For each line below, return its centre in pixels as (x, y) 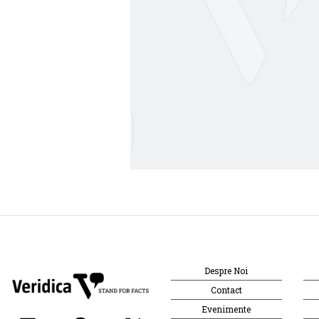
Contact (226, 289)
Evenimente (226, 309)
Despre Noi (226, 270)
